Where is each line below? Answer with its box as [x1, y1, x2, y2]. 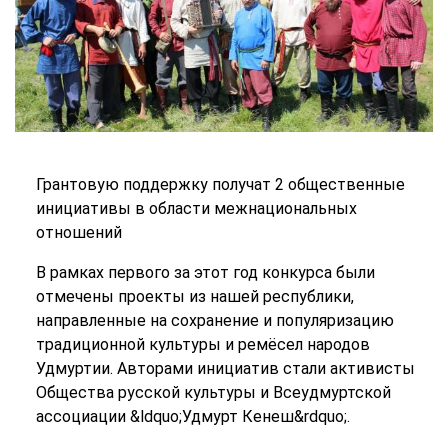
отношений [35, 223, 122, 243]
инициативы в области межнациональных [35, 199, 357, 219]
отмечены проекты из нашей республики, [35, 287, 354, 307]
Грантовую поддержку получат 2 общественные [35, 175, 405, 195]
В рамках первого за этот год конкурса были [35, 263, 375, 283]
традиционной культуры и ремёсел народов [35, 335, 370, 355]
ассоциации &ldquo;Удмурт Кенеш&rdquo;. [35, 407, 350, 427]
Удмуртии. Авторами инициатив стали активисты [35, 359, 415, 379]
